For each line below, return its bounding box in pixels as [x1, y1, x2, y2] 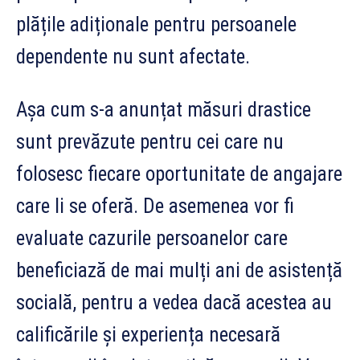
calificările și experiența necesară [16, 322, 280, 346]
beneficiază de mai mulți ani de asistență [16, 258, 342, 282]
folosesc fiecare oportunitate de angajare [16, 162, 342, 186]
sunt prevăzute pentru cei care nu [16, 129, 284, 153]
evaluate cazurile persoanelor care [16, 226, 288, 250]
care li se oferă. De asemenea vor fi [16, 194, 294, 218]
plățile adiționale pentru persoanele [16, 12, 297, 36]
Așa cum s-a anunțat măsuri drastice [16, 97, 311, 121]
